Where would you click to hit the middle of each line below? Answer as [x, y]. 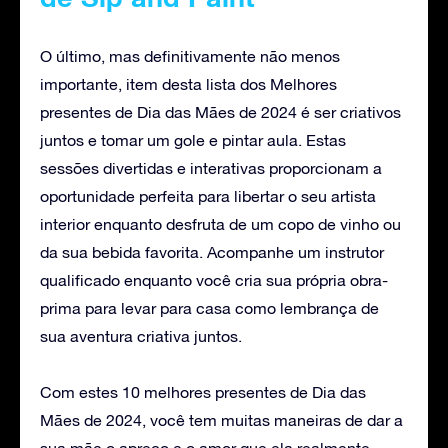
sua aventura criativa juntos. [141, 335]
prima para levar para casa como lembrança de [209, 307]
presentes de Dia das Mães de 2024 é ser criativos [220, 111]
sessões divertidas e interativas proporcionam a [211, 167]
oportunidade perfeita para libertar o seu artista [208, 195]
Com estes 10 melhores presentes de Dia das [203, 391]
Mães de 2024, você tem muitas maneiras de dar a [221, 419]
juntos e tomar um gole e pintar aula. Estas [193, 139]
